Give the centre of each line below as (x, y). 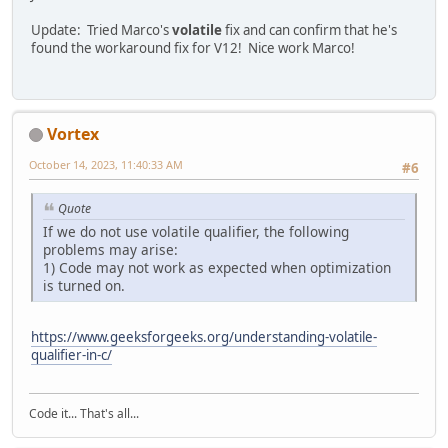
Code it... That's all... (84, 414)
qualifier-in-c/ (71, 354)
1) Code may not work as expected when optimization (217, 267)
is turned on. (84, 285)
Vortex (73, 133)
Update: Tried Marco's (101, 30)
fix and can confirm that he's (309, 30)
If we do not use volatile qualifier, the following (196, 231)
